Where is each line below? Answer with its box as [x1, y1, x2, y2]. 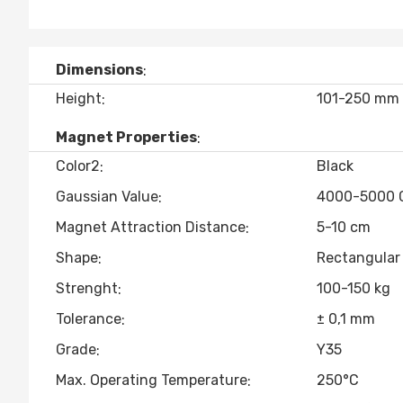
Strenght [56, 280, 118, 297]
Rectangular [317, 249, 400, 266]
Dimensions [56, 61, 143, 78]
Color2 [56, 157, 100, 175]
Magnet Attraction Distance [56, 219, 246, 236]
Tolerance [56, 310, 121, 327]
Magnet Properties [56, 129, 197, 146]
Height [56, 90, 102, 107]
